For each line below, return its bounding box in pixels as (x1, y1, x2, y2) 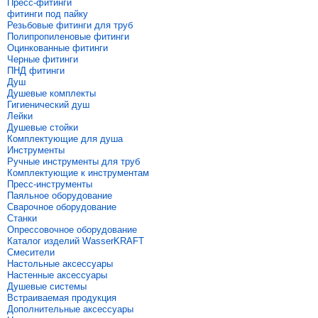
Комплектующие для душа (7, 133, 123, 144)
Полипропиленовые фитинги (7, 31, 129, 42)
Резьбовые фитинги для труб (7, 20, 133, 31)
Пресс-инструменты (7, 179, 92, 190)
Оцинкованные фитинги (7, 43, 108, 53)
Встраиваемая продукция (7, 292, 116, 303)
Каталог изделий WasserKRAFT (7, 236, 144, 246)
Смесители (7, 247, 55, 258)
